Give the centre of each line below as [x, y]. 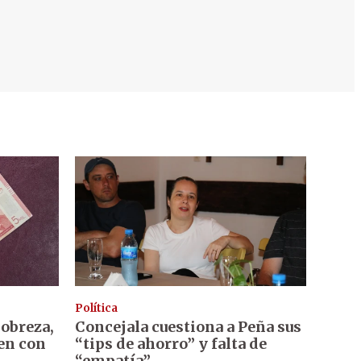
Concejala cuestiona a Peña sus [188, 327]
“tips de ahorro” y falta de [170, 344]
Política [96, 309]
